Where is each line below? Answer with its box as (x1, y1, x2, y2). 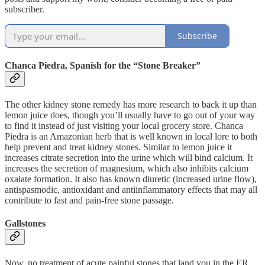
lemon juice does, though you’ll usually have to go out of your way (5, 110, 255, 121)
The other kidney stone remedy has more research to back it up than (5, 99, 257, 110)
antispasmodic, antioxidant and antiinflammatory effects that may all (5, 185, 257, 195)
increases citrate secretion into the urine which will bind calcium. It (5, 153, 253, 163)
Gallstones (5, 218, 46, 229)
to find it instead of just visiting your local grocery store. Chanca (5, 121, 243, 131)
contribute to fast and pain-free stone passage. (5, 195, 174, 206)
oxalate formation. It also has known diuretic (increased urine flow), (5, 174, 257, 185)
